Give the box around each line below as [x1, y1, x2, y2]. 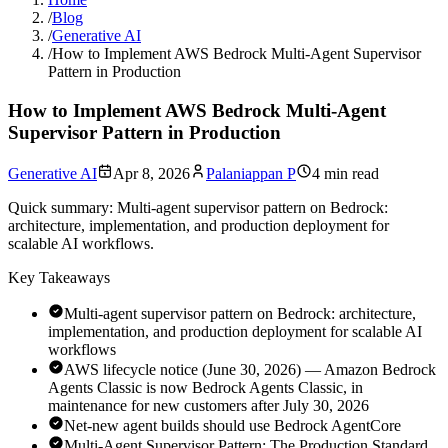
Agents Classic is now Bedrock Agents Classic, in [48, 378, 363, 396]
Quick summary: [8, 198, 113, 216]
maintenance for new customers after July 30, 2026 [48, 396, 369, 414]
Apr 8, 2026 [113, 164, 190, 182]
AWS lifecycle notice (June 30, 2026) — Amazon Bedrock [64, 360, 436, 378]
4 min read [312, 164, 379, 182]
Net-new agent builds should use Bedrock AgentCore [64, 416, 401, 434]
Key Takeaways [8, 268, 110, 286]
